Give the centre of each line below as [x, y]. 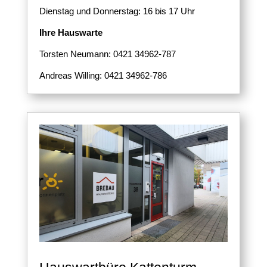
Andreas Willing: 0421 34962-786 [103, 75]
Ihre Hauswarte [71, 32]
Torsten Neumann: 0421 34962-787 [107, 54]
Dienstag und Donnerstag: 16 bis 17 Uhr [117, 11]
